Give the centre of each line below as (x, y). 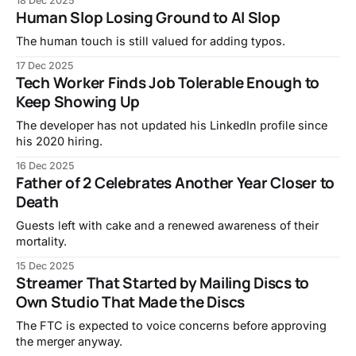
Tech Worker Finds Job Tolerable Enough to (168, 83)
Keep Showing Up (78, 102)
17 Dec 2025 (45, 66)
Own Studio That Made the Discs (131, 302)
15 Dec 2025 (45, 266)
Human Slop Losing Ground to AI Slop (148, 18)
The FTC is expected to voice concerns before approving (171, 326)
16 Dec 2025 (45, 166)
